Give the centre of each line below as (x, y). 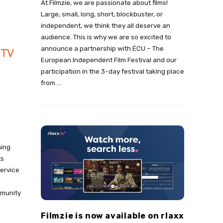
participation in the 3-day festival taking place (112, 71)
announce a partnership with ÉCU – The (102, 48)
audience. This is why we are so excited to (106, 37)
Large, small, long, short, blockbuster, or (102, 14)
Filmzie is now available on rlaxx (112, 216)
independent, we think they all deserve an (106, 25)
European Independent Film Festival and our (109, 60)
